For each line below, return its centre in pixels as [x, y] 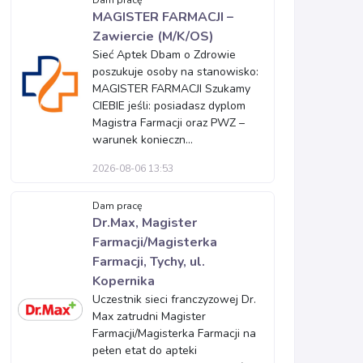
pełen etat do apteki [145, 350]
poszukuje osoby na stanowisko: [175, 72]
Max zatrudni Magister [149, 316]
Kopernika [124, 281]
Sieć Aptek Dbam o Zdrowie [164, 55]
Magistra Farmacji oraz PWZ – [169, 123]
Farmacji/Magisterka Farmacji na [174, 333]
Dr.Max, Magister [145, 223]
